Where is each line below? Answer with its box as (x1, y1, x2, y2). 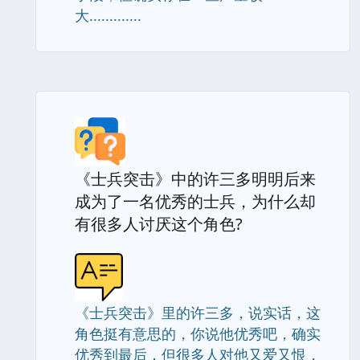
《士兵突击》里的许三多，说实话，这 (75, 303, 321, 322)
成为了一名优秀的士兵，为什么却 (75, 190, 316, 212)
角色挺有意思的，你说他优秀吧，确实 (75, 324, 321, 343)
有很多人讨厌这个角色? (75, 213, 243, 235)
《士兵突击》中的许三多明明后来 (75, 168, 316, 190)
